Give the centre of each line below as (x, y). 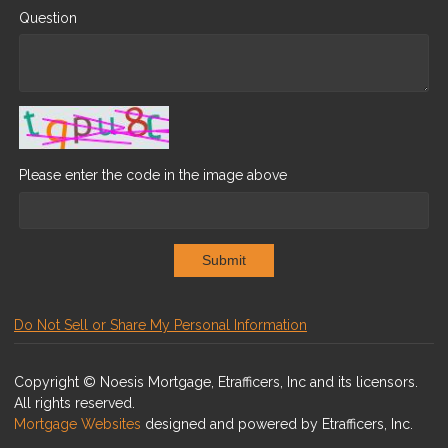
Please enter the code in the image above (153, 174)
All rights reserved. (74, 403)
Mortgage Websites (79, 424)
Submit (224, 260)
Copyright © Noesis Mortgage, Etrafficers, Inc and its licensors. (216, 382)
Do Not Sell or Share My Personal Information (160, 325)
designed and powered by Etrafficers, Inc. (279, 424)
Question (48, 17)
